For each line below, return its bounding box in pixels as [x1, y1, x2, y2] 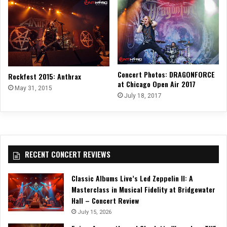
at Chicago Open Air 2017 [118, 78, 196, 89]
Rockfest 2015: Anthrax [8, 70, 81, 82]
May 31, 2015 [15, 84, 52, 92]
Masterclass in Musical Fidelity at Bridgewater [71, 183, 215, 195]
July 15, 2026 [78, 208, 111, 215]
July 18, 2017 [124, 92, 162, 99]
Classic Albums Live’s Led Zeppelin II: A [71, 172, 193, 183]
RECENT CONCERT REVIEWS [25, 148, 110, 160]
